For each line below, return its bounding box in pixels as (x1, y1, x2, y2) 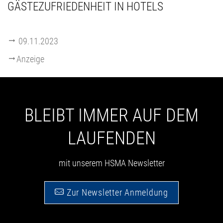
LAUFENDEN (67, 127, 156, 149)
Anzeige (16, 53, 44, 64)
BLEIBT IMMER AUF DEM (24, 105, 199, 126)
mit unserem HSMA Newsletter (58, 157, 165, 168)
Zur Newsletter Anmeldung (64, 187, 168, 198)
